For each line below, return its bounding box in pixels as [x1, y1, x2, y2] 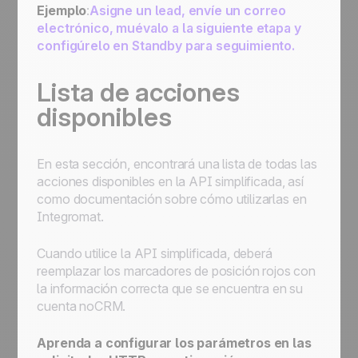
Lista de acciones [37, 77, 241, 108]
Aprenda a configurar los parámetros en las [37, 335, 312, 351]
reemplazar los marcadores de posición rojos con [37, 263, 316, 279]
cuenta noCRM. [37, 298, 126, 314]
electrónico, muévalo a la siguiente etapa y [37, 20, 301, 36]
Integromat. [37, 209, 104, 225]
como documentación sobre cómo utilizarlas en [37, 191, 307, 207]
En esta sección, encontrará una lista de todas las [37, 156, 317, 172]
